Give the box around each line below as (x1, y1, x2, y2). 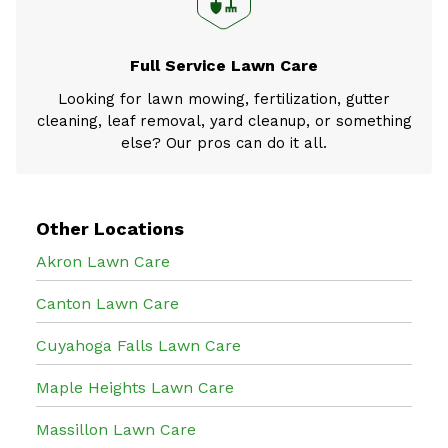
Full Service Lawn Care (130, 55, 318, 75)
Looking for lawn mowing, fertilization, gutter (58, 89, 390, 108)
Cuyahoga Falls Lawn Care (36, 335, 241, 355)
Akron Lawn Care (36, 251, 170, 271)
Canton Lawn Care (36, 293, 179, 313)
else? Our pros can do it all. (121, 133, 327, 152)
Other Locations (36, 217, 184, 239)
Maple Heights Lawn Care (36, 377, 234, 397)
